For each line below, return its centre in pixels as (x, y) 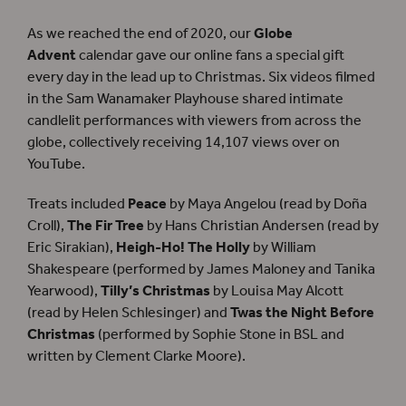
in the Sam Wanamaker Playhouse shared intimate (185, 100)
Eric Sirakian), (72, 248)
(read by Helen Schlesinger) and (129, 314)
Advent (52, 56)
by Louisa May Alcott (277, 292)
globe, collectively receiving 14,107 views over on (184, 143)
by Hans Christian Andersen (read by (261, 227)
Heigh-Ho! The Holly (183, 248)
